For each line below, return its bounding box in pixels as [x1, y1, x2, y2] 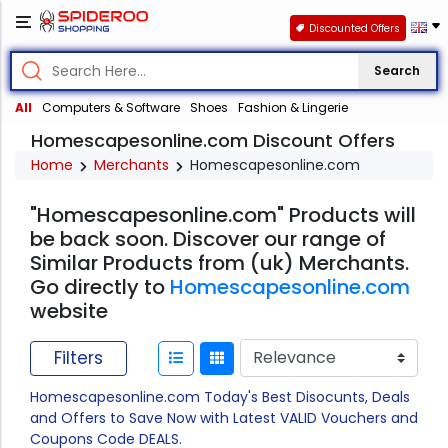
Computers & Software [42, 99, 180, 117]
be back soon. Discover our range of [30, 225, 386, 254]
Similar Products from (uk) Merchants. [30, 249, 409, 278]
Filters [54, 345, 103, 370]
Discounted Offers [308, 20, 400, 36]
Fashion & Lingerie [238, 99, 348, 117]
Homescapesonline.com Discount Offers [31, 128, 395, 154]
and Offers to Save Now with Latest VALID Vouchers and [30, 408, 418, 429]
